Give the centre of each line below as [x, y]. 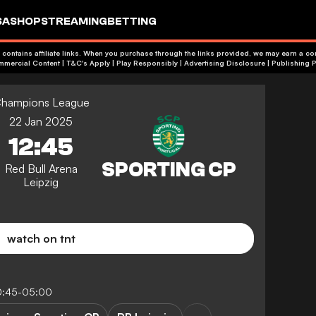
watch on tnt [41, 239]
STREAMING [74, 21]
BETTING [132, 21]
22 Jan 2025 [41, 121]
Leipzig [41, 182]
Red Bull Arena [41, 169]
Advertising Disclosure [225, 63]
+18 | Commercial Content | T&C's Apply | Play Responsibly [122, 63]
